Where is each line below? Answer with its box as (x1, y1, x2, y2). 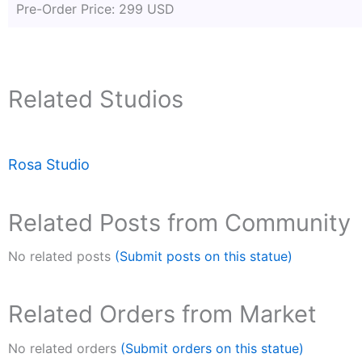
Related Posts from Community (8, 208, 351, 238)
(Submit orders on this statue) (120, 339, 304, 356)
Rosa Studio (8, 156, 90, 174)
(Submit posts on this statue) (115, 248, 293, 265)
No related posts (8, 248, 115, 265)
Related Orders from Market (8, 300, 317, 329)
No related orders (8, 339, 120, 356)
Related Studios (8, 84, 183, 113)
